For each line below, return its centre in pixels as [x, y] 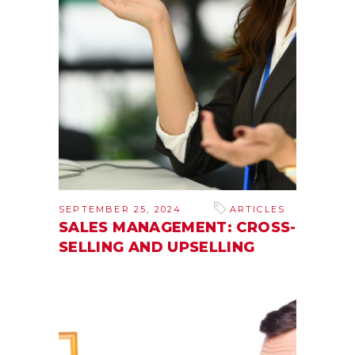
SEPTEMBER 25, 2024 [120, 210]
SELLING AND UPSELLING [157, 248]
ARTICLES [258, 210]
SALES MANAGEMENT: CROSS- [177, 228]
